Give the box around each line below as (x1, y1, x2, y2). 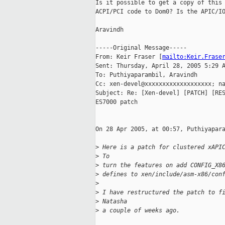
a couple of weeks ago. (99, 207, 180, 214)
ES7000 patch (95, 98, 138, 106)
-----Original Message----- (95, 44, 187, 52)
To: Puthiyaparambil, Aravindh (95, 71, 197, 79)
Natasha (99, 198, 127, 205)
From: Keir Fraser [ (95, 53, 162, 61)
